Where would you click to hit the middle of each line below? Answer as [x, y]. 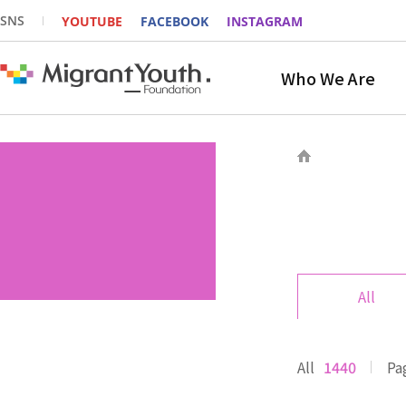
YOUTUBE [92, 21]
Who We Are [328, 77]
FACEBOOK [174, 21]
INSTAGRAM [265, 21]
